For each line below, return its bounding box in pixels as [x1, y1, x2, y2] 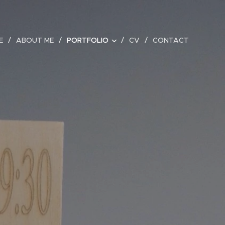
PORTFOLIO [67, 36, 108, 45]
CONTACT [153, 36, 189, 45]
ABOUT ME [16, 36, 54, 45]
